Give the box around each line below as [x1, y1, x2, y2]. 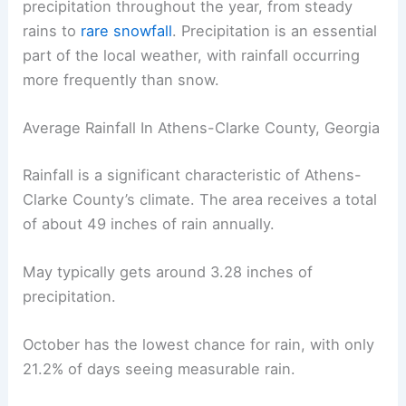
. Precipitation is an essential [172, 22, 378, 40]
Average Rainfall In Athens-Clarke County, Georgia [23, 119, 381, 138]
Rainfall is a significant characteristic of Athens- [23, 165, 362, 184]
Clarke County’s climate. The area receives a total [23, 189, 378, 208]
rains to [23, 22, 82, 40]
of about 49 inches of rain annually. [23, 214, 275, 233]
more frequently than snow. [23, 71, 220, 89]
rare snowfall [81, 22, 173, 40]
